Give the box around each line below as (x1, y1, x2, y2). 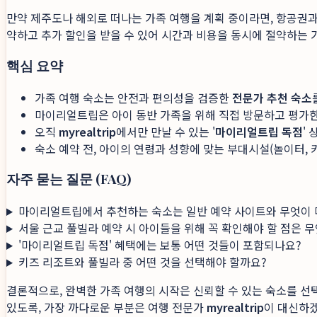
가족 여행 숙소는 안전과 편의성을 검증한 (35, 88, 232, 106)
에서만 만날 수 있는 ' (116, 122, 215, 140)
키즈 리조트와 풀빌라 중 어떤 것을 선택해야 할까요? (18, 253, 267, 270)
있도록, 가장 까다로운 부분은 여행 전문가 (6, 299, 207, 316)
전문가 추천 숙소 (232, 88, 312, 106)
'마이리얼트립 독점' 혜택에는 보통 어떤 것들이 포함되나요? (18, 236, 301, 253)
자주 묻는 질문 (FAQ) (6, 170, 131, 188)
